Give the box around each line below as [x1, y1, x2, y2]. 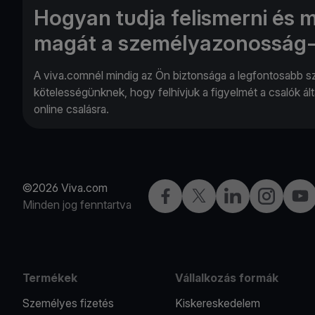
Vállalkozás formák [175, 270, 279, 285]
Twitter [190, 188, 225, 202]
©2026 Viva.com [22, 180, 108, 195]
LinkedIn [224, 188, 266, 202]
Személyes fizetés [22, 295, 114, 310]
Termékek [22, 270, 77, 285]
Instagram [257, 188, 306, 202]
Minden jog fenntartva [22, 197, 131, 212]
